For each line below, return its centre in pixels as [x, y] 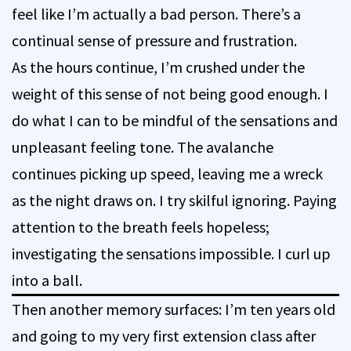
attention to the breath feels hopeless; [141, 226]
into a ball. [47, 280]
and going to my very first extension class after [164, 335]
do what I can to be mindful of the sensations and [175, 120]
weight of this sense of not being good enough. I [170, 93]
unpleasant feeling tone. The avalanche [143, 147]
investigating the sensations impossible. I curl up [171, 253]
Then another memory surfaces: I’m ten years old [174, 309]
